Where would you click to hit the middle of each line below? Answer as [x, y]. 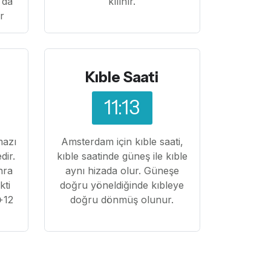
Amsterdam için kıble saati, [122, 141]
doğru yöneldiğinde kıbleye [122, 185]
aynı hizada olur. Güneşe [122, 170]
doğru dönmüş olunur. [122, 199]
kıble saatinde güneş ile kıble [122, 156]
